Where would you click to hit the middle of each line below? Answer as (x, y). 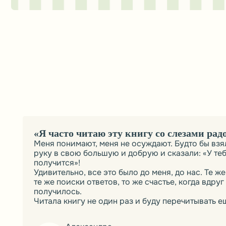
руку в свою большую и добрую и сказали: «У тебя (118, 16)
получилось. (51, 50)
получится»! (51, 24)
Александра (79, 81)
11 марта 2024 (77, 89)
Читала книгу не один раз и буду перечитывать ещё (119, 59)
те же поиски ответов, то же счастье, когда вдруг (115, 42)
